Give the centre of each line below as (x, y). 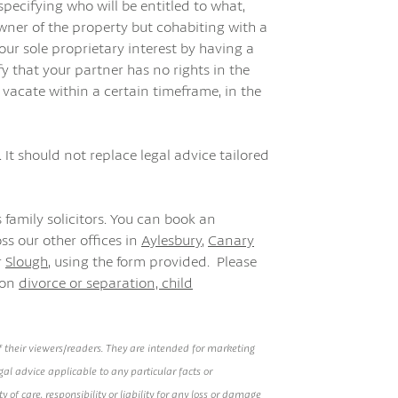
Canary (231, 239)
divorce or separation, (90, 282)
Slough (27, 261)
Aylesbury (171, 239)
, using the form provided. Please (152, 261)
